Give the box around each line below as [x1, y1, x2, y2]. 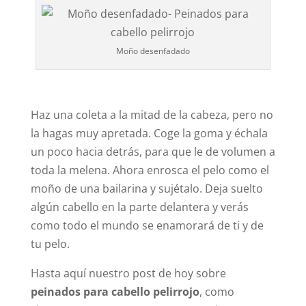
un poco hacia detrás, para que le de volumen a [30, 143, 275, 159]
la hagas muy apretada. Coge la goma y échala [30, 125, 268, 141]
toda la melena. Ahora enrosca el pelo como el [30, 162, 269, 178]
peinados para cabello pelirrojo [30, 283, 199, 299]
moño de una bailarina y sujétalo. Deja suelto [30, 180, 263, 196]
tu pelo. [30, 236, 70, 251]
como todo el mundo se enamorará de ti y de [30, 217, 264, 233]
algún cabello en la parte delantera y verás [30, 199, 249, 214]
